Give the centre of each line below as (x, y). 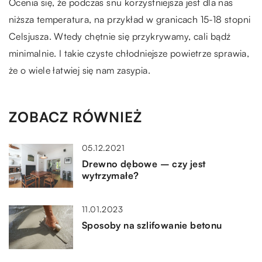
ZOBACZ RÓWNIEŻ (75, 117)
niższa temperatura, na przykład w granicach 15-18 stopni (130, 19)
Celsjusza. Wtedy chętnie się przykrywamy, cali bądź (120, 36)
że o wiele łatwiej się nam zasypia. (80, 70)
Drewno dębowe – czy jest (144, 163)
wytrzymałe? (111, 175)
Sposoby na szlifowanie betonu (152, 225)
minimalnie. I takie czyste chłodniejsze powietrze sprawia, (129, 53)
